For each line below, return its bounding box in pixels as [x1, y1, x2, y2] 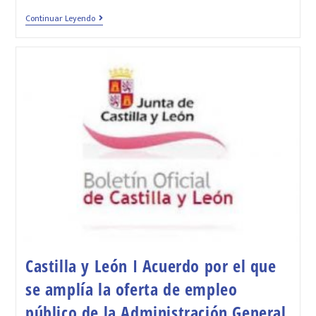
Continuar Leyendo [25, 11, 95, 26]
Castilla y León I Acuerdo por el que [25, 254, 276, 278]
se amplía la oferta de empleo [25, 277, 238, 301]
